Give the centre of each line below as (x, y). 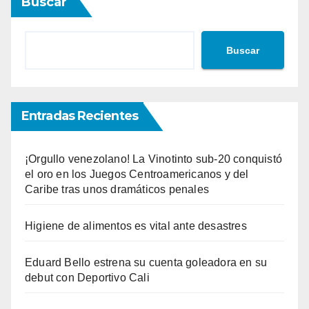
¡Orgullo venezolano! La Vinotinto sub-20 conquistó (154, 159)
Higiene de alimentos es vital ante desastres (136, 226)
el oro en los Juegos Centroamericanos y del (137, 175)
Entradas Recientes (80, 116)
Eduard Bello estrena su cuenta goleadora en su (146, 263)
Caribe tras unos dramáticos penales (117, 190)
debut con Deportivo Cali (87, 278)
